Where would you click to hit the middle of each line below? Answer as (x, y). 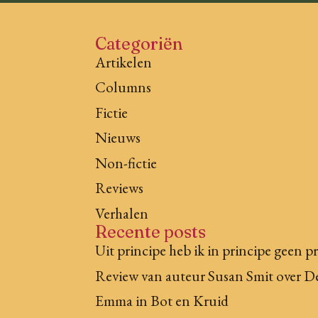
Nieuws (118, 138)
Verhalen (122, 213)
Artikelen (124, 62)
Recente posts (151, 232)
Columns (124, 87)
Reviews (120, 188)
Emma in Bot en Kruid (162, 301)
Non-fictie (126, 163)
